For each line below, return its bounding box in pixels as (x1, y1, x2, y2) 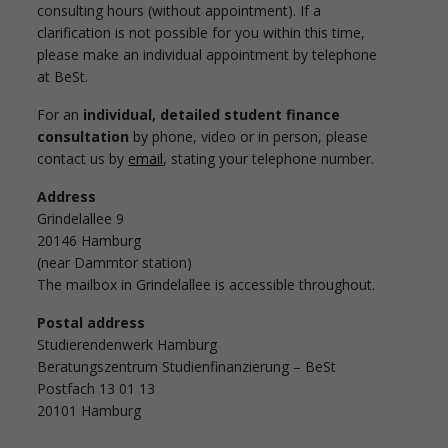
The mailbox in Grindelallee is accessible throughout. (37, 274, 376, 294)
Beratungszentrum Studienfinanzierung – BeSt (37, 356, 337, 376)
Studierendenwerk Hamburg (37, 334, 218, 354)
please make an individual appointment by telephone (37, 44, 378, 64)
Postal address (37, 312, 146, 332)
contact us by (37, 148, 129, 168)
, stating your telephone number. (163, 148, 375, 168)
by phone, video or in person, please (129, 126, 369, 146)
